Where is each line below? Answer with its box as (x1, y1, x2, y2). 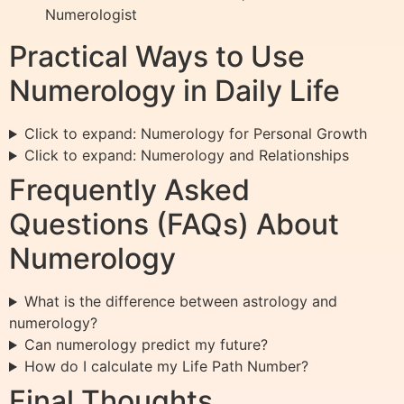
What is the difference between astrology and (23, 292, 337, 311)
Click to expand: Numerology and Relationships (23, 146, 349, 165)
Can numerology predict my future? (23, 335, 268, 354)
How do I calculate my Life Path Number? (23, 357, 308, 376)
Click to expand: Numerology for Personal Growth (23, 124, 367, 143)
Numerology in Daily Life (9, 73, 340, 109)
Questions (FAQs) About (9, 207, 339, 243)
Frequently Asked (9, 172, 250, 208)
